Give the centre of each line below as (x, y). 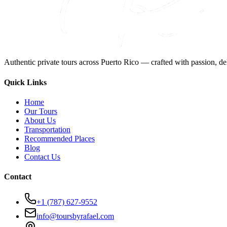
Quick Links (25, 82)
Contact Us (42, 157)
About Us (40, 120)
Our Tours (41, 111)
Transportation (47, 129)
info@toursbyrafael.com (75, 216)
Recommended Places (60, 138)
